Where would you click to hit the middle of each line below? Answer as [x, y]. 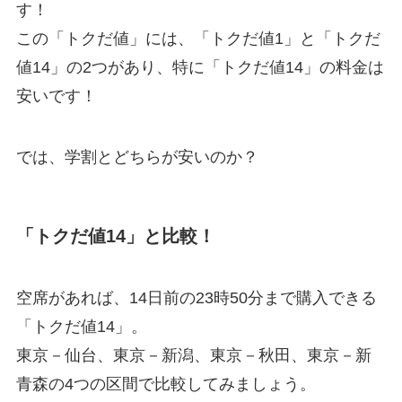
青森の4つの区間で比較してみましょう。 [166, 385]
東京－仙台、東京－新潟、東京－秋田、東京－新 [193, 356]
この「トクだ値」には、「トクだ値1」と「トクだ [198, 38]
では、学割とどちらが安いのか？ [137, 157]
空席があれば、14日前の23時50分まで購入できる [196, 298]
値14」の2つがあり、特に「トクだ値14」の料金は [200, 67]
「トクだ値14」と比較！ [115, 236]
